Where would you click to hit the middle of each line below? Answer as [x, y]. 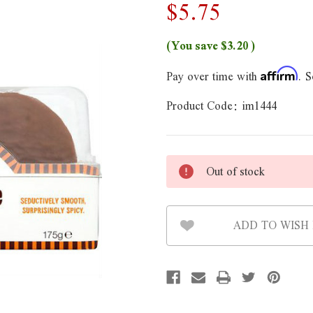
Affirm [279, 73]
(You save [192, 46]
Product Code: [202, 106]
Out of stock [235, 171]
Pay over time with [213, 77]
